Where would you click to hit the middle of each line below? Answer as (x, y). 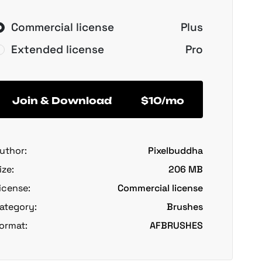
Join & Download (62, 100)
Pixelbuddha (175, 151)
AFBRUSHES (176, 225)
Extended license (58, 49)
